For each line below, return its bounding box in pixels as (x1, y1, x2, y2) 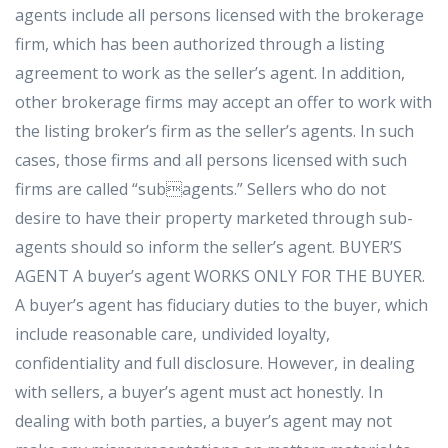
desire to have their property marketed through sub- (15, 206, 413, 229)
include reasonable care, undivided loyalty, (15, 322, 330, 345)
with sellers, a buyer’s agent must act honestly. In (15, 380, 383, 403)
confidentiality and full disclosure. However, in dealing (15, 351, 415, 374)
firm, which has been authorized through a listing (15, 32, 385, 55)
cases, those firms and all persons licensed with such (15, 148, 407, 171)
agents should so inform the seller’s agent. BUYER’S (15, 235, 402, 258)
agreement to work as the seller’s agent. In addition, (15, 61, 405, 84)
